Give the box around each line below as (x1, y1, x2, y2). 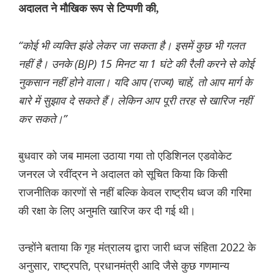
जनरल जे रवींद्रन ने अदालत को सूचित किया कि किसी (18, 166, 228, 182)
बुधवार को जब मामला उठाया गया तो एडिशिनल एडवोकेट (18, 148, 232, 163)
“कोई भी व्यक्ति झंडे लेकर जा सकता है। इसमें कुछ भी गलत (18, 38, 245, 53)
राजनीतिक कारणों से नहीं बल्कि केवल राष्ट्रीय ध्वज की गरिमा (18, 185, 251, 200)
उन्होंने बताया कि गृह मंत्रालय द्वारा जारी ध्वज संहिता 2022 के (18, 240, 256, 255)
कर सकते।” (18, 111, 67, 127)
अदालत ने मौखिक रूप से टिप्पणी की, (18, 2, 159, 15)
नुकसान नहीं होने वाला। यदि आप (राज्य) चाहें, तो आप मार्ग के (18, 75, 252, 90)
